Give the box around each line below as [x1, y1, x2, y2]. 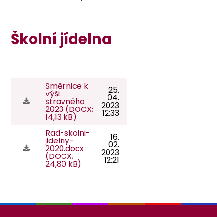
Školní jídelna [11, 29, 112, 50]
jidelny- [46, 135, 74, 146]
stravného [46, 95, 85, 107]
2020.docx [46, 142, 84, 154]
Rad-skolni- [46, 127, 91, 139]
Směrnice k [46, 80, 89, 92]
